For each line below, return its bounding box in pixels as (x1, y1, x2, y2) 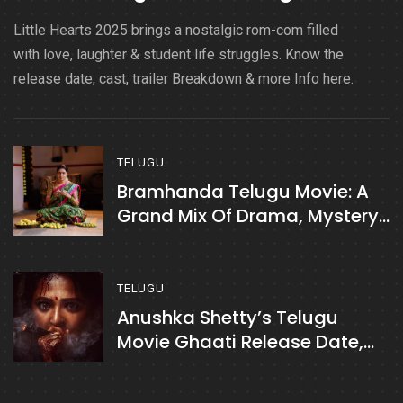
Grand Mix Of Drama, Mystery (117, 203, 379, 228)
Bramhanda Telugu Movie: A (117, 179, 369, 204)
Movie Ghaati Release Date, (117, 329, 363, 354)
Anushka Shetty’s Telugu (117, 305, 338, 330)
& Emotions (117, 228, 219, 253)
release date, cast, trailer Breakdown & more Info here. (13, 70, 354, 87)
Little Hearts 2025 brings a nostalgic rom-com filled (13, 22, 338, 39)
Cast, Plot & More (117, 354, 272, 379)
